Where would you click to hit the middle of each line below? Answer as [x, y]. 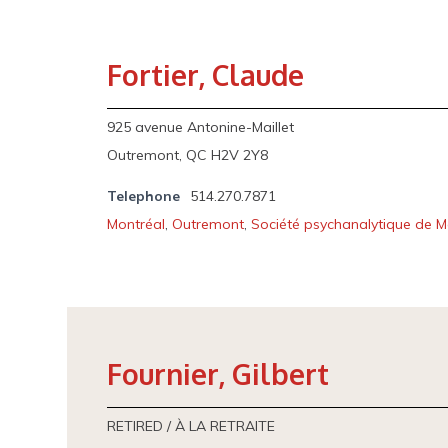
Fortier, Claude [206, 75]
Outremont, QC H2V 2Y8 [188, 155]
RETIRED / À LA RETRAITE [191, 426]
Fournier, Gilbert [218, 374]
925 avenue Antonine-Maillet [201, 127]
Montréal [136, 224]
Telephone [144, 196]
